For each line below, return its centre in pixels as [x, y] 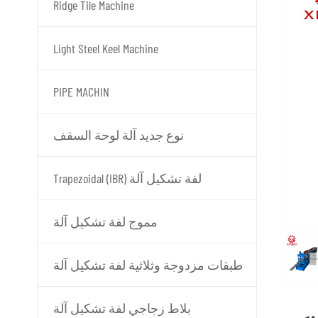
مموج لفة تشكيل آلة [105, 221]
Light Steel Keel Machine [106, 48]
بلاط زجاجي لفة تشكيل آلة [122, 308]
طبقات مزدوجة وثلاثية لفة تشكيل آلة [148, 265]
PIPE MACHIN [81, 92]
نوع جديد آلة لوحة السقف [119, 135]
